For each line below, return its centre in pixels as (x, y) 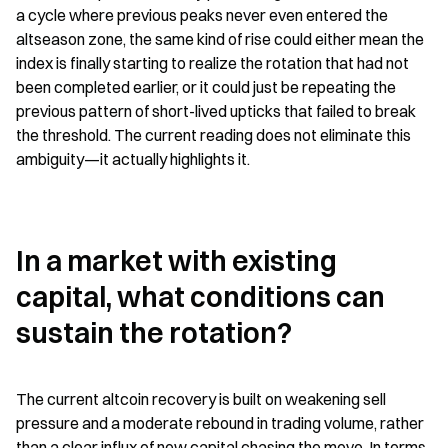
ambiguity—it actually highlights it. (133, 159)
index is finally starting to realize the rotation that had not (212, 63)
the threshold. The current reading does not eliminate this (213, 135)
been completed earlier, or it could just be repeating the (206, 87)
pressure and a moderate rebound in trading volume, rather (220, 423)
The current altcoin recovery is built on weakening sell (201, 399)
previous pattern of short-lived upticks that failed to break (216, 111)
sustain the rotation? (154, 333)
